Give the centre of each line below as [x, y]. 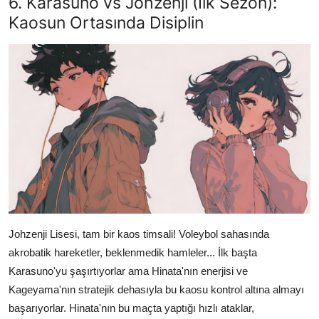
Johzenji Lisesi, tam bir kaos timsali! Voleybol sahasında [139, 234]
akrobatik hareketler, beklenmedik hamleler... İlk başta [133, 252]
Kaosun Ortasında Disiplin [106, 22]
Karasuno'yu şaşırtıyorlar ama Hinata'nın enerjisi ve [128, 271]
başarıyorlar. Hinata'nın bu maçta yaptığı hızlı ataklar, [131, 308]
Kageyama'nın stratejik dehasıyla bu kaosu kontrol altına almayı [156, 289]
